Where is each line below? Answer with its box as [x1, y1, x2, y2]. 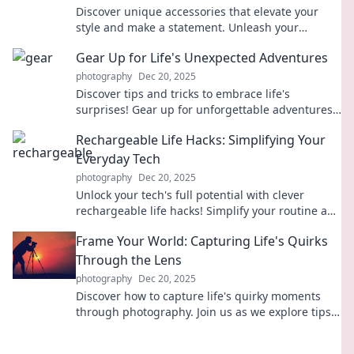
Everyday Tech [76, 150, 160, 168]
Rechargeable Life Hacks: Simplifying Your [76, 131, 326, 149]
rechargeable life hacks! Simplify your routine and [76, 203, 341, 218]
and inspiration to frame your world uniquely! [76, 320, 318, 335]
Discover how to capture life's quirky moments [76, 288, 321, 303]
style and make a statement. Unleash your [76, 20, 299, 35]
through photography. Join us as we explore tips [76, 304, 331, 319]
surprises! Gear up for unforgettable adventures [76, 102, 333, 117]
